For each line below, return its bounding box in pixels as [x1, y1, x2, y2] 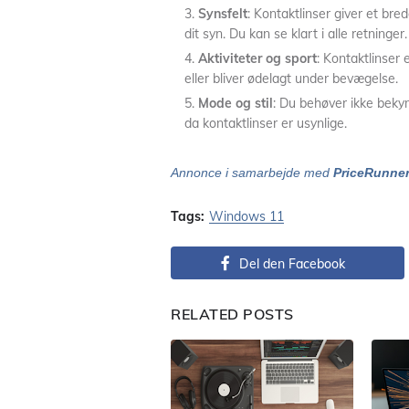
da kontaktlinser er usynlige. [184, 115, 347, 131]
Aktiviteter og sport [198, 50, 317, 67]
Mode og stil [198, 95, 273, 111]
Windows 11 [209, 208, 284, 225]
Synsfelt [198, 5, 247, 22]
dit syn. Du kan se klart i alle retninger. [184, 26, 407, 42]
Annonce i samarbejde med [171, 165, 333, 180]
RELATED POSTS [171, 305, 294, 323]
